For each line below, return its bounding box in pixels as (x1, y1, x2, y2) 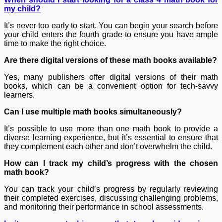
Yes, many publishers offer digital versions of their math (4, 72, 218, 81)
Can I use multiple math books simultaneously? (4, 107, 182, 116)
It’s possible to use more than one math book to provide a (4, 124, 218, 133)
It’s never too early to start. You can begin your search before (4, 21, 218, 30)
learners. (4, 90, 35, 99)
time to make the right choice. (4, 39, 106, 48)
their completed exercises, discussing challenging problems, (4, 193, 218, 202)
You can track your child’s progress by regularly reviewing (4, 184, 218, 193)
